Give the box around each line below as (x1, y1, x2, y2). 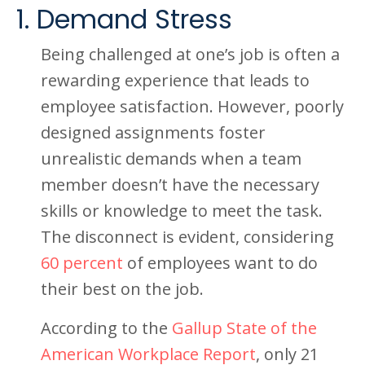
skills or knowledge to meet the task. (41, 200, 323, 222)
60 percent (41, 252, 123, 274)
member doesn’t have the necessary (41, 174, 319, 196)
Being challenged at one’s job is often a (41, 43, 340, 65)
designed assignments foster (41, 121, 266, 143)
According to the (41, 317, 172, 339)
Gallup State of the (172, 317, 317, 339)
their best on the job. (41, 278, 204, 300)
